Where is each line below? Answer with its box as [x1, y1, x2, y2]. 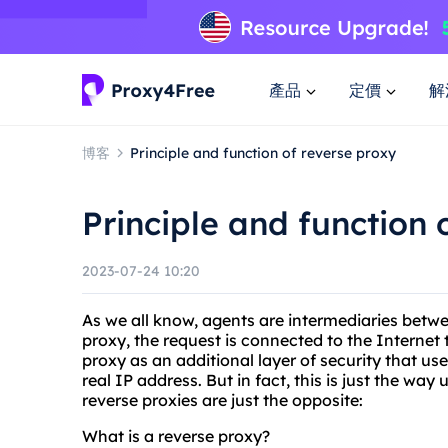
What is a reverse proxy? [82, 426, 270, 446]
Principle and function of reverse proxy [130, 143, 396, 162]
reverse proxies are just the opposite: [82, 390, 363, 410]
